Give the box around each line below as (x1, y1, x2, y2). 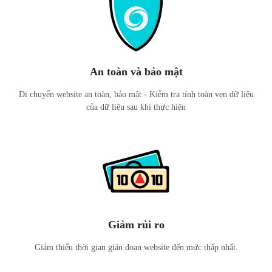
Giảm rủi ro (107, 219, 165, 231)
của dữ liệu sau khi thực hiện (86, 103, 186, 112)
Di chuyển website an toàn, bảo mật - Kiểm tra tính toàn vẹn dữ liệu (18, 90, 254, 99)
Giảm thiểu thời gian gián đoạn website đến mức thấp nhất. (34, 243, 238, 252)
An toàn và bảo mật (89, 66, 183, 78)
